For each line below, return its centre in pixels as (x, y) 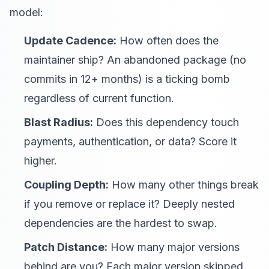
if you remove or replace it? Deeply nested (129, 204)
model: (26, 12)
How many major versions (174, 247)
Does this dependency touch (166, 122)
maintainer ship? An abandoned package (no (135, 60)
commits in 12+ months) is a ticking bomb (127, 79)
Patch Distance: (66, 247)
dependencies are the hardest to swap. (121, 223)
